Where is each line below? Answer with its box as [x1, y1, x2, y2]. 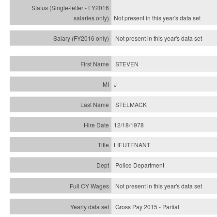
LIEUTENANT [114, 140, 150, 149]
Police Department [115, 161, 164, 169]
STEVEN [115, 60, 139, 68]
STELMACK [115, 100, 147, 108]
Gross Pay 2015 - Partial [115, 202, 179, 211]
